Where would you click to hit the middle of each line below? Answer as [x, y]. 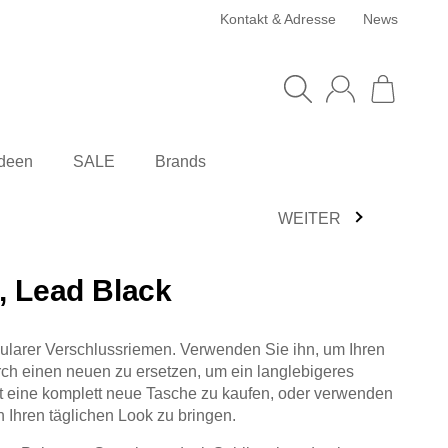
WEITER [309, 218]
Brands [180, 161]
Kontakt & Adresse [277, 19]
